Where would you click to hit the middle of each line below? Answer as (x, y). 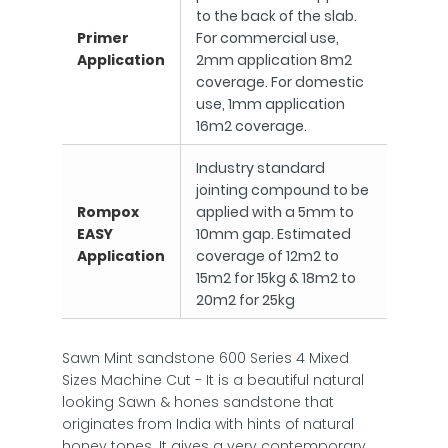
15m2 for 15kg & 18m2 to (275, 278)
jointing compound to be (282, 190)
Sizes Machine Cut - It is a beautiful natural (212, 380)
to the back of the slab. (276, 16)
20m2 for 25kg (245, 300)
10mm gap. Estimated (273, 234)
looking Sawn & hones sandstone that (197, 402)
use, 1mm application (270, 104)
